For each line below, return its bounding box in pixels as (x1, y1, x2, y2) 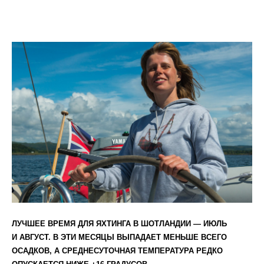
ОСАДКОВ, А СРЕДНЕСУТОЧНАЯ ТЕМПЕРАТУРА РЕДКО (12, 246, 223, 255)
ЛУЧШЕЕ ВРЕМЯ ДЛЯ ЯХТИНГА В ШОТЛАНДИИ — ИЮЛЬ (12, 219, 227, 228)
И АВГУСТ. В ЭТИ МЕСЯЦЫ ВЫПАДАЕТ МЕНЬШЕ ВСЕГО (12, 232, 227, 242)
